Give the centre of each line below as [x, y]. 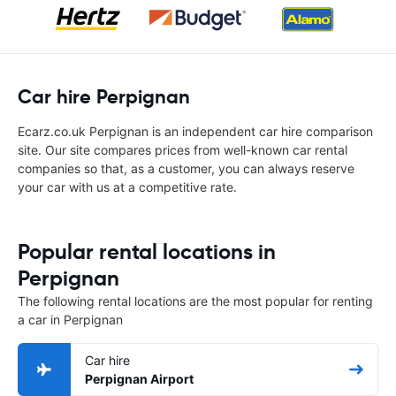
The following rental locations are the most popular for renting [195, 301]
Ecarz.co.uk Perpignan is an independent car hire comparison [195, 131]
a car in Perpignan [70, 320]
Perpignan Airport [139, 379]
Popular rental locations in [147, 252]
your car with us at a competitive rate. [127, 187]
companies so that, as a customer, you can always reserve [186, 168]
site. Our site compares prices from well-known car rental [183, 150]
